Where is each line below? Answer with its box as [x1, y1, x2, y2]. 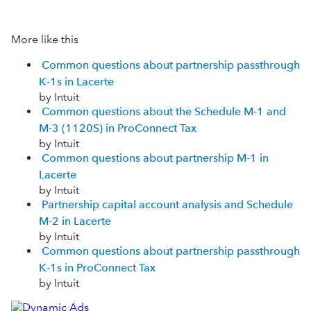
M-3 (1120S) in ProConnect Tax [39, 121, 196, 135]
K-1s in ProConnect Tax [39, 260, 155, 274]
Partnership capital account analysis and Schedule [42, 197, 293, 211]
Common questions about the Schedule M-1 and [42, 104, 286, 118]
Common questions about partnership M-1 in [42, 151, 269, 165]
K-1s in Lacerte [39, 74, 114, 88]
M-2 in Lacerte [39, 214, 111, 228]
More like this [11, 32, 78, 46]
